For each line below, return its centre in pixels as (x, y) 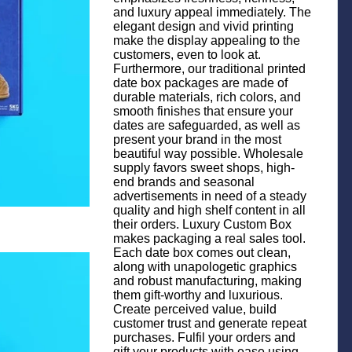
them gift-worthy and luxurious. (198, 295)
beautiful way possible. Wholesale (208, 154)
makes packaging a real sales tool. (209, 238)
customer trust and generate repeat (210, 323)
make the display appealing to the (207, 40)
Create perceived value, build (195, 309)
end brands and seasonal (184, 182)
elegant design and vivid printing (203, 26)
